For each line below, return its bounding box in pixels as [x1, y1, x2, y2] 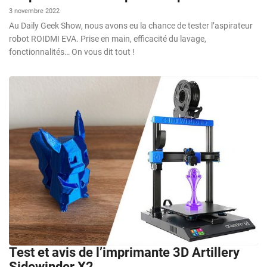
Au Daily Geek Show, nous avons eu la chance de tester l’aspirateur [9, 20, 253, 30]
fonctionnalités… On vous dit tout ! [9, 46, 135, 57]
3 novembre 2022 [9, 7, 60, 15]
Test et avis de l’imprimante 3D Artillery [9, 244, 240, 260]
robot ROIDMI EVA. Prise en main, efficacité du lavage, [9, 33, 206, 44]
